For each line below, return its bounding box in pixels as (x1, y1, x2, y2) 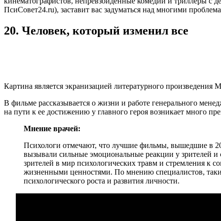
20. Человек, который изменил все (4, 24, 188, 37)
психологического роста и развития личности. (24, 176, 180, 185)
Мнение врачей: (24, 124, 80, 133)
